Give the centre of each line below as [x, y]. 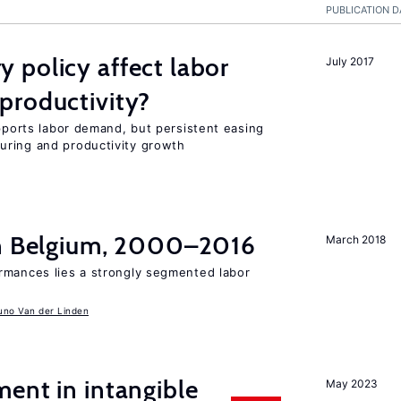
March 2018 [356, 239]
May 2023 [352, 384]
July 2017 [350, 61]
